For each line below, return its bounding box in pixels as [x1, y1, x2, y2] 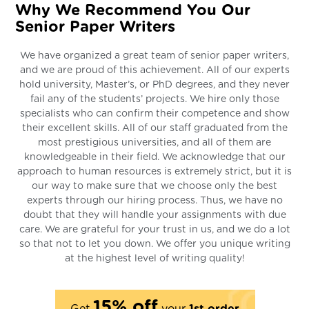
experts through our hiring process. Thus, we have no [26, 196, 283, 206]
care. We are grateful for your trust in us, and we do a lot [19, 225, 290, 235]
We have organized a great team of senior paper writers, [20, 51, 289, 61]
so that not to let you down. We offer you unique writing [19, 239, 290, 250]
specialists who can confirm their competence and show [19, 109, 290, 119]
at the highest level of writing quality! [64, 254, 245, 264]
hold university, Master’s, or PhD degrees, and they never [19, 80, 290, 90]
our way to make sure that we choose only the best [32, 181, 277, 192]
